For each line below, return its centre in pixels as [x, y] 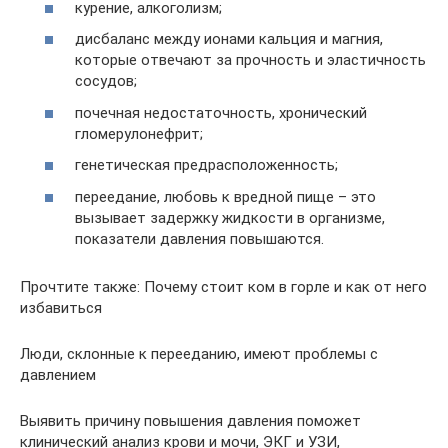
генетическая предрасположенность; [206, 165]
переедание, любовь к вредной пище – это [225, 196]
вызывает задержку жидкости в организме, [230, 217]
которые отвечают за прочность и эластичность [250, 60]
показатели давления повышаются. [199, 238]
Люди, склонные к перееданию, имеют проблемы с [199, 353]
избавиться [61, 307]
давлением [58, 374]
